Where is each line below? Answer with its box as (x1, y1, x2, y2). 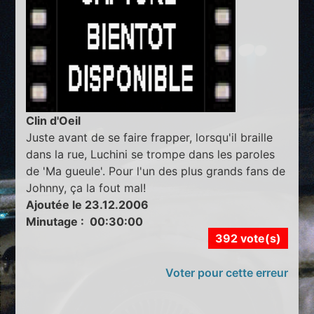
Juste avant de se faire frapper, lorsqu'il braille (26, 130, 273, 144)
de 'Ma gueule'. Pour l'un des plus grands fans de (26, 163, 286, 178)
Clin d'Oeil (26, 113, 81, 128)
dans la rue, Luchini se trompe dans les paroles (26, 146, 275, 161)
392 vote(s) (214, 231, 281, 245)
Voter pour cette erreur (165, 265, 288, 280)
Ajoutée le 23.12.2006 (26, 197, 149, 212)
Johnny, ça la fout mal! (26, 180, 146, 195)
